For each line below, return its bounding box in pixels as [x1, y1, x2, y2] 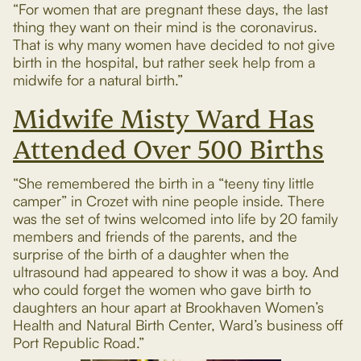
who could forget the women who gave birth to [13, 280, 311, 298]
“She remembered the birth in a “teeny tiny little [13, 174, 314, 192]
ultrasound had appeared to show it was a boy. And [13, 263, 339, 280]
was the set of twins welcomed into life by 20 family [13, 210, 338, 227]
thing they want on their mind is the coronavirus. [13, 18, 317, 35]
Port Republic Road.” [13, 334, 144, 351]
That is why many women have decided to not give [13, 35, 335, 53]
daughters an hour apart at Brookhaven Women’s [13, 298, 324, 316]
